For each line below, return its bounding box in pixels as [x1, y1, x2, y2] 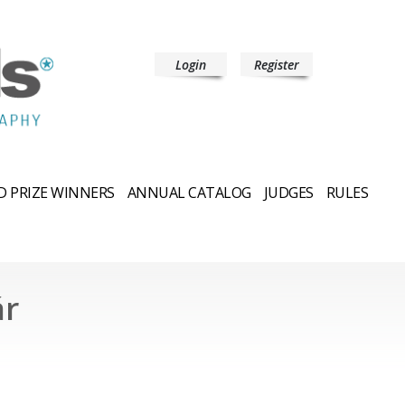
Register [254, 56, 299, 73]
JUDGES [263, 182, 314, 202]
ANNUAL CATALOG [127, 182, 251, 202]
